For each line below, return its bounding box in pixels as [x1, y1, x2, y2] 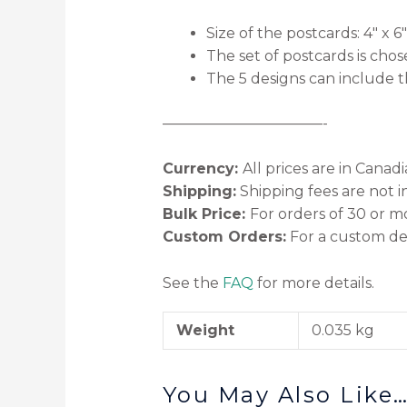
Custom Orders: [162, 228, 286, 246]
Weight [176, 322, 235, 340]
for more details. [253, 273, 374, 292]
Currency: [162, 160, 243, 178]
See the [162, 273, 223, 292]
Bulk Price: [162, 205, 250, 223]
